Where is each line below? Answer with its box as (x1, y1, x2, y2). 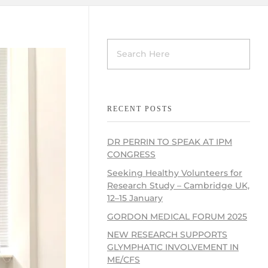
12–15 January (107, 192, 163, 203)
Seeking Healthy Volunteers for (107, 167, 242, 178)
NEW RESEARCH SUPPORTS (107, 229, 227, 240)
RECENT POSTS (107, 104, 173, 113)
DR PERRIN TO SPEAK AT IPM (107, 136, 232, 147)
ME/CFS (107, 254, 140, 266)
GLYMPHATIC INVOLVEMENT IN (107, 242, 239, 253)
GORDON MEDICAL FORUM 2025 (107, 211, 247, 222)
